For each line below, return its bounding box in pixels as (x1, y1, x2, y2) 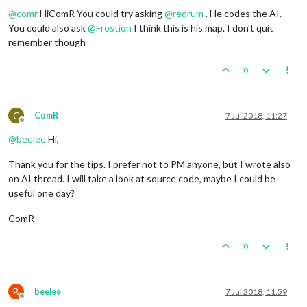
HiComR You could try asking (38, 7, 164, 19)
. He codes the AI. (204, 7, 282, 19)
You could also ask (8, 21, 88, 34)
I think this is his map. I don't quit (132, 21, 273, 34)
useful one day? (8, 186, 75, 199)
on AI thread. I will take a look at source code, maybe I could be (8, 172, 275, 184)
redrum (173, 7, 204, 19)
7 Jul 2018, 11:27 (225, 110, 287, 121)
